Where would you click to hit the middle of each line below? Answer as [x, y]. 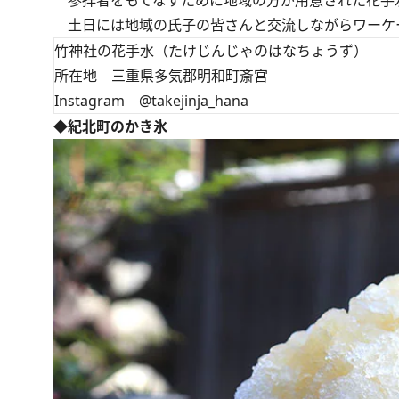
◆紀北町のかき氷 [110, 127]
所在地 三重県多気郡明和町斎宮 [161, 76]
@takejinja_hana [194, 101]
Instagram [97, 101]
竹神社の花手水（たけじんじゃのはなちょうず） [211, 51]
